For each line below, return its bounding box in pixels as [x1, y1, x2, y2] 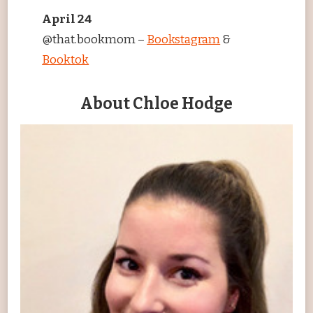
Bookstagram [147, 32, 221, 48]
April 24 [42, 12, 93, 27]
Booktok [42, 52, 89, 68]
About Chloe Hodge [80, 94, 233, 113]
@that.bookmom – [42, 32, 147, 48]
